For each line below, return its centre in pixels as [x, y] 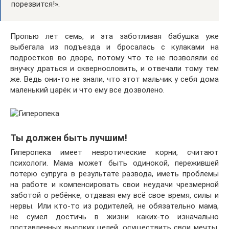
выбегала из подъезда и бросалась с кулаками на [114, 47]
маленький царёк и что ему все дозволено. [87, 90]
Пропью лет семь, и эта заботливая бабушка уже [114, 37]
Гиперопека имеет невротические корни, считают [114, 153]
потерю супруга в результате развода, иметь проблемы [114, 174]
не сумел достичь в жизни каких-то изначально [114, 217]
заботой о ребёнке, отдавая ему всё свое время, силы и [114, 196]
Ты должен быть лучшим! [69, 138]
